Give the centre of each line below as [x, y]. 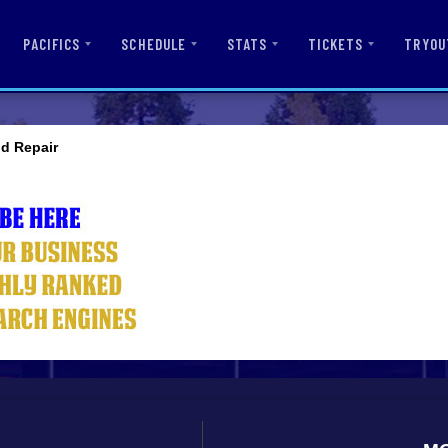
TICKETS [336, 44]
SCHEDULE [153, 44]
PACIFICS [52, 44]
